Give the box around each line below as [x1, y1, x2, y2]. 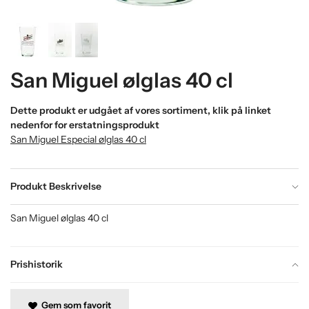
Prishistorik [10, 258, 63, 270]
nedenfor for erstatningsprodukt [10, 119, 159, 131]
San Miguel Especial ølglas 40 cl [10, 133, 146, 146]
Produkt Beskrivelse [10, 180, 101, 192]
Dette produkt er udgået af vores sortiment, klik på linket [10, 104, 271, 117]
